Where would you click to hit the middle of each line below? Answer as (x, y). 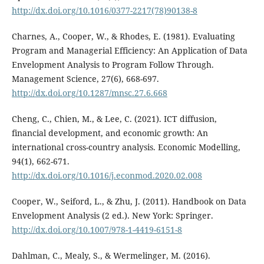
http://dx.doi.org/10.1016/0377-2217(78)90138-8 (104, 11)
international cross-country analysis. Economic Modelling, (126, 147)
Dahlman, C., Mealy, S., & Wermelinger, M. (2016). (111, 256)
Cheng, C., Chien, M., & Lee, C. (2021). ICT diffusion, (114, 119)
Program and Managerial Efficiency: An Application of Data (129, 51)
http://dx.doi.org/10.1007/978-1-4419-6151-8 (97, 230)
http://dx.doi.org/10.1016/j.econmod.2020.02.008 (107, 176)
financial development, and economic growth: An (110, 133)
